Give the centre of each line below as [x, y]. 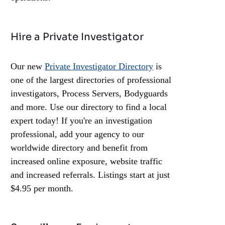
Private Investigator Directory [99, 67]
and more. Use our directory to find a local [89, 107]
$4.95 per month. [42, 189]
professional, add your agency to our [78, 134]
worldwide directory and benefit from [79, 148]
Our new [28, 67]
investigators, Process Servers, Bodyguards [89, 94]
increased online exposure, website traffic [87, 161]
